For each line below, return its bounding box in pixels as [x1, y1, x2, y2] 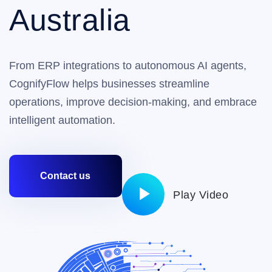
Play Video [173, 189, 228, 201]
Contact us [40, 171, 90, 181]
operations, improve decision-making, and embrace [9, 96, 257, 108]
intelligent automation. [9, 114, 115, 126]
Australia [9, 3, 131, 37]
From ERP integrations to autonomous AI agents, [9, 59, 246, 72]
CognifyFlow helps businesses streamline [9, 78, 209, 90]
